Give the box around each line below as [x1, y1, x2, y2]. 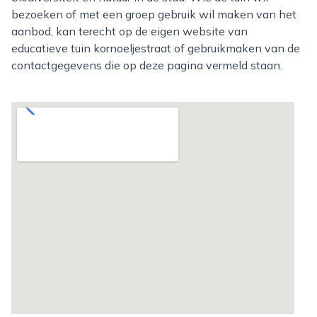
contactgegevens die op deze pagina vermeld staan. [11, 58, 282, 72]
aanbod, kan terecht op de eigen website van [11, 24, 248, 38]
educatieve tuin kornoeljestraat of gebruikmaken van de [11, 41, 300, 55]
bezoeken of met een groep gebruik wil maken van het [11, 7, 296, 21]
